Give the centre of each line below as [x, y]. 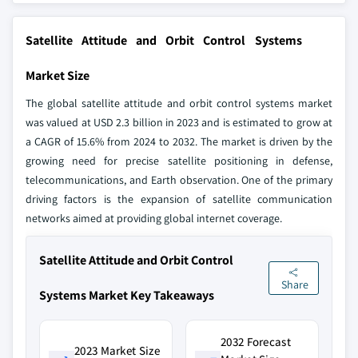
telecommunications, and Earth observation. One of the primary [179, 180]
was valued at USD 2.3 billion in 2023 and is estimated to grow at [179, 122]
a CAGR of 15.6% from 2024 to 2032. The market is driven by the [179, 141]
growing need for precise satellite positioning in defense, [179, 161]
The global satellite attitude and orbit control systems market [179, 103]
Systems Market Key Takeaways [127, 295]
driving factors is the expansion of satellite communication [179, 199]
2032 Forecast [256, 342]
